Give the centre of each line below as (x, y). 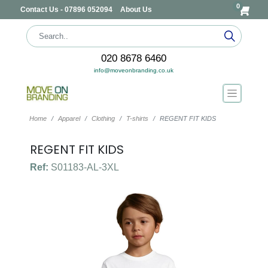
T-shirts (137, 118)
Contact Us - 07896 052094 (67, 10)
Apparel (69, 118)
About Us (136, 10)
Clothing (103, 118)
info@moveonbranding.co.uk (134, 70)
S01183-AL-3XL (83, 167)
